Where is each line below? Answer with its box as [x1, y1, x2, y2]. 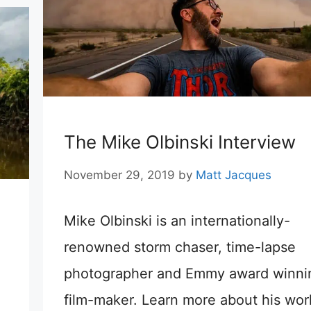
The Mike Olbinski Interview [63, 131, 296, 153]
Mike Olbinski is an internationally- [63, 212, 290, 230]
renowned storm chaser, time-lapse [63, 239, 296, 256]
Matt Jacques [195, 168, 271, 183]
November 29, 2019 [63, 168, 175, 183]
